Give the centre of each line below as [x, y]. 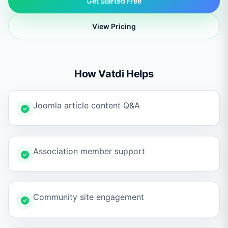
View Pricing [114, 26]
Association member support [89, 151]
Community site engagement [89, 197]
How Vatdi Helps [114, 74]
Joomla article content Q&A [87, 105]
